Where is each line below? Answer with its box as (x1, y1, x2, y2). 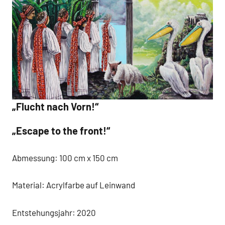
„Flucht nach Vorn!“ (12, 100, 98, 113)
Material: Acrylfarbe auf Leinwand (12, 180, 135, 190)
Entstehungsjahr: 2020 (12, 207, 96, 217)
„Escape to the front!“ (12, 125, 110, 137)
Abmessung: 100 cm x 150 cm (12, 152, 118, 163)
